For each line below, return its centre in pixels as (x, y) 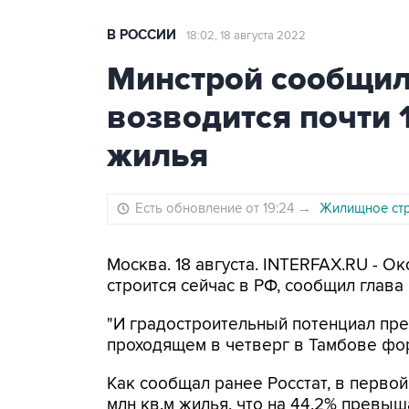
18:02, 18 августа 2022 (246, 36)
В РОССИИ (142, 35)
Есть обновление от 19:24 (216, 208)
